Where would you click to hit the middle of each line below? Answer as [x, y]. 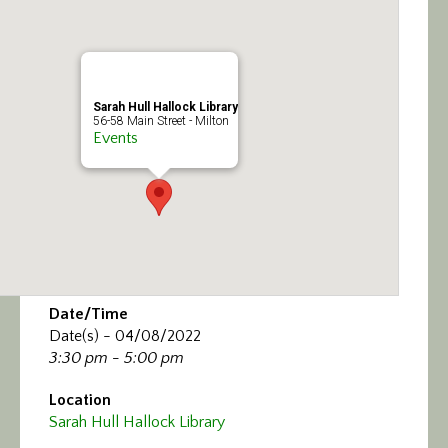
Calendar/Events [107, 27]
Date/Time [88, 313]
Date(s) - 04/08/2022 [125, 335]
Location [80, 399]
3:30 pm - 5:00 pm [116, 357]
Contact [68, 171]
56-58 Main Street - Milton [160, 120]
